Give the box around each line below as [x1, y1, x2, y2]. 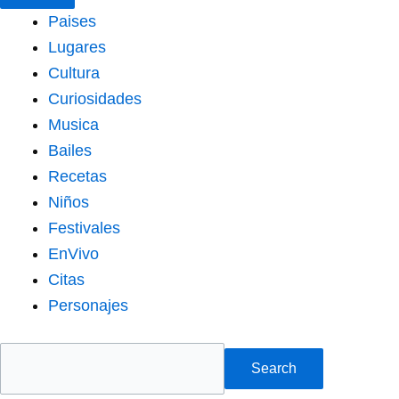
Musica [48, 115, 99, 134]
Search [251, 361, 297, 377]
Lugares [48, 37, 106, 56]
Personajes [48, 296, 128, 314]
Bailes [48, 141, 92, 159]
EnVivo [48, 244, 99, 263]
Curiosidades [48, 89, 142, 108]
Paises [48, 12, 96, 30]
